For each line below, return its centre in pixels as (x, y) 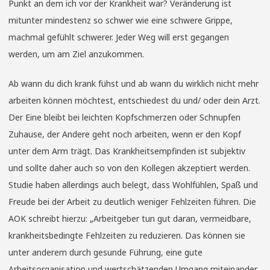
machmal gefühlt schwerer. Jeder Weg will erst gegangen (119, 37)
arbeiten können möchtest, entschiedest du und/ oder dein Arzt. (134, 100)
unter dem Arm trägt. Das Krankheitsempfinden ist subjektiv (127, 151)
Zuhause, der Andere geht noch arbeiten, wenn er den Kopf (125, 134)
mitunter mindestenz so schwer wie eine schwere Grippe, (121, 20)
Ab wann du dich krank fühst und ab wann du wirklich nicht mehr (133, 83)
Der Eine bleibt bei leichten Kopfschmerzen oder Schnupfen (124, 117)
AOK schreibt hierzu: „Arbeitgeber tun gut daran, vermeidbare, (130, 218)
